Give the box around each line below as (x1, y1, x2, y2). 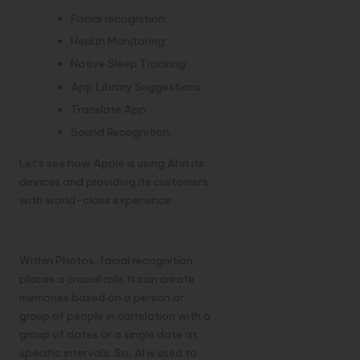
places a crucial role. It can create (19, 272, 194, 287)
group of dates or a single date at (19, 327, 197, 342)
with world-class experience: (19, 192, 174, 207)
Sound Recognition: (71, 124, 172, 139)
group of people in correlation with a (19, 309, 211, 324)
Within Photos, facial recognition (19, 253, 193, 268)
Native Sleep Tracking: (71, 56, 188, 72)
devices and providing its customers (19, 174, 208, 189)
